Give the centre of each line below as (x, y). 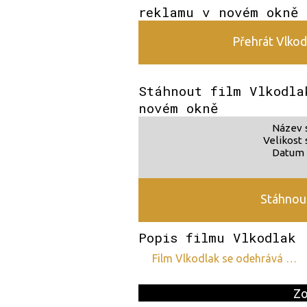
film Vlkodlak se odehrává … (227, 258)
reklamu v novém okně (219, 12)
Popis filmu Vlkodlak (217, 237)
